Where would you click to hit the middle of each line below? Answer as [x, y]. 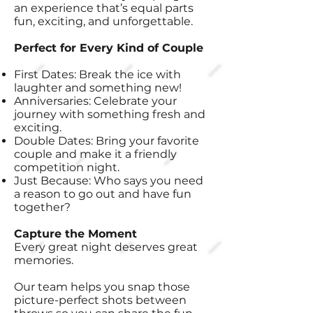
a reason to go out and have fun [103, 194]
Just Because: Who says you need [109, 181]
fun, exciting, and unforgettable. [103, 21]
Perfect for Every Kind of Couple [109, 48]
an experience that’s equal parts [104, 8]
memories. [44, 260]
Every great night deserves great [106, 247]
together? [42, 207]
